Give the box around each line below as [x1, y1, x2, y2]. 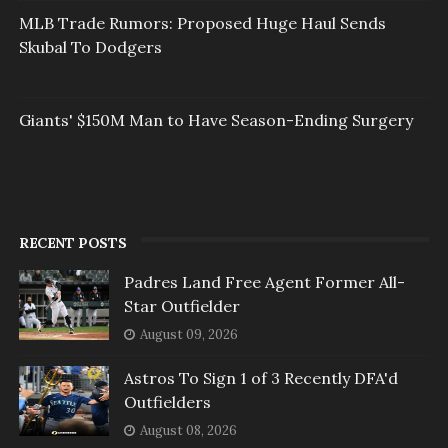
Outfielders [123, 392, 211, 413]
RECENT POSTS [18, 234, 127, 253]
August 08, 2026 [139, 422, 237, 440]
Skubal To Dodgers [18, 37, 162, 58]
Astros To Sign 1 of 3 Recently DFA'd [123, 368, 398, 389]
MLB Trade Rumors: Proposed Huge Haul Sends [18, 13, 386, 34]
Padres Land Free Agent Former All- [123, 272, 405, 293]
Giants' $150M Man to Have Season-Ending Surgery [18, 110, 413, 131]
